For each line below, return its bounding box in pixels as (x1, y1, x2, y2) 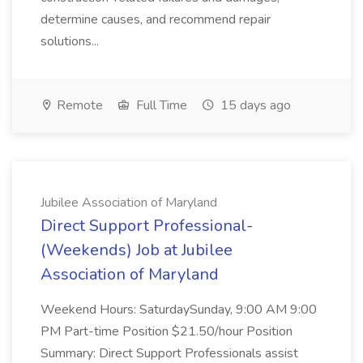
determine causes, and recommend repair (41, 11, 271, 28)
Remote (53, 96, 103, 114)
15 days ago (217, 96, 291, 114)
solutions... (41, 32, 102, 50)
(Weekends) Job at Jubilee (41, 239, 233, 261)
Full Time (133, 96, 187, 114)
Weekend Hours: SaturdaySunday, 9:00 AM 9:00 (41, 301, 317, 318)
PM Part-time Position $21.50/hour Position (41, 322, 293, 340)
